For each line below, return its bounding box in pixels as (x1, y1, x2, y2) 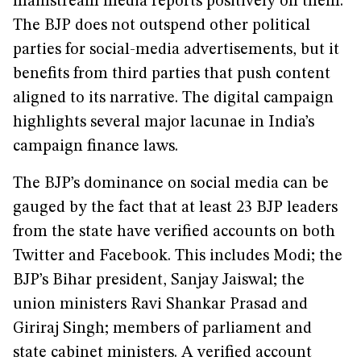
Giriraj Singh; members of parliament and (13, 321, 312, 337)
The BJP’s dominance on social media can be (13, 176, 329, 192)
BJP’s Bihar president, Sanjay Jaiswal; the (13, 272, 305, 288)
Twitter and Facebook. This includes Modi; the (13, 248, 342, 264)
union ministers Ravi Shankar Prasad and (13, 297, 308, 313)
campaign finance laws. (13, 139, 178, 155)
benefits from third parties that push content (13, 66, 330, 82)
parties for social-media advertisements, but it (13, 42, 339, 58)
